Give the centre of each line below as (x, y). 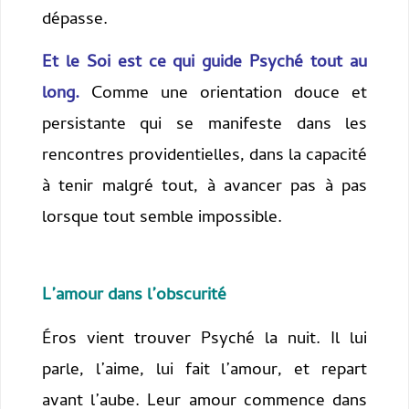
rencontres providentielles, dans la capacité (204, 157)
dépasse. (74, 20)
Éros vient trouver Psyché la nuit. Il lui (204, 340)
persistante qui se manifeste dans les (204, 126)
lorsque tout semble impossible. (162, 219)
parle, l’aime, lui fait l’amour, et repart (204, 371)
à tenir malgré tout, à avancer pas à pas (204, 188)
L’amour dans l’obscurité (134, 297)
